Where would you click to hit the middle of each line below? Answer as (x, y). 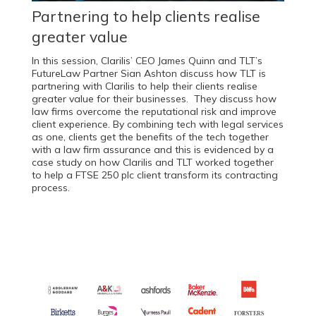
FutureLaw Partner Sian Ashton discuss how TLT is (148, 73)
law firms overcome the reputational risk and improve (154, 111)
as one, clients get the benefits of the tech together (150, 136)
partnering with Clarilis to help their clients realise (144, 86)
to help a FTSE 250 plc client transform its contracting (154, 175)
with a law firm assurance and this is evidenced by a (152, 149)
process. (50, 187)
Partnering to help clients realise (146, 16)
